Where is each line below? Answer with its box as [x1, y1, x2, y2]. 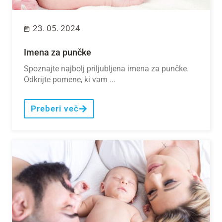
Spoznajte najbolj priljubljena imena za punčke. [24, 64, 189, 73]
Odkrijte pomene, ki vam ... [24, 75, 115, 84]
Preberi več [31, 104, 79, 113]
